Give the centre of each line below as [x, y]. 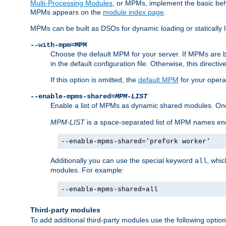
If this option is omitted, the [94, 79]
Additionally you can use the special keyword [123, 160]
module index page [133, 12]
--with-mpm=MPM [59, 45]
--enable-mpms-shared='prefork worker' [136, 141]
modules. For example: [87, 170]
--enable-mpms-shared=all [109, 189]
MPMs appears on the [67, 12]
